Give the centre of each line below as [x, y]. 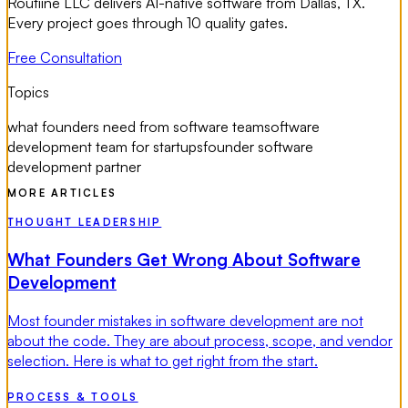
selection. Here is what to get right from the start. [163, 360]
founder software [258, 146]
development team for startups [105, 146]
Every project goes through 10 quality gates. [148, 22]
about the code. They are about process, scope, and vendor [200, 340]
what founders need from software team [136, 126]
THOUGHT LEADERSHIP [85, 223]
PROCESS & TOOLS [73, 397]
